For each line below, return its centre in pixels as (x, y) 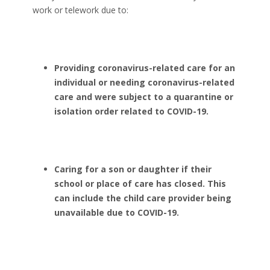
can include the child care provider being (143, 198)
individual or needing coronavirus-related (144, 82)
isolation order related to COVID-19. (133, 111)
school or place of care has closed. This (140, 184)
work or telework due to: (80, 10)
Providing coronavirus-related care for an (145, 68)
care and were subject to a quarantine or (144, 97)
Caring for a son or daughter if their (133, 169)
